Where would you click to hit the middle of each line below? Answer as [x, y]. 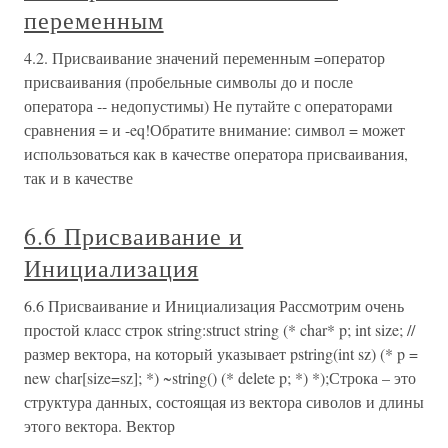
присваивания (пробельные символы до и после [188, 81]
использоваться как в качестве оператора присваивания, [216, 153]
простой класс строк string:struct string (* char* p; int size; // [219, 329]
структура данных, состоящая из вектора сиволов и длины [224, 401]
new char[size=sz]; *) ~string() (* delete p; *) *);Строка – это [220, 377]
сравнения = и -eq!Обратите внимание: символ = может [214, 129]
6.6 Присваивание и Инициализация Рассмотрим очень [214, 305]
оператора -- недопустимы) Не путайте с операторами [208, 105]
